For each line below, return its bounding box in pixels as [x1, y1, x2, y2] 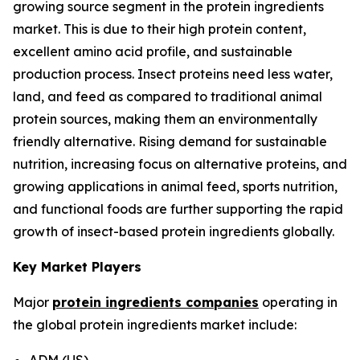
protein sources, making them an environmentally [13, 110, 317, 127]
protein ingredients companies [52, 293, 259, 310]
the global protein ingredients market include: [13, 316, 297, 333]
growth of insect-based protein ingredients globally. [13, 223, 334, 239]
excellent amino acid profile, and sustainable [13, 43, 292, 59]
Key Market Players [13, 258, 141, 275]
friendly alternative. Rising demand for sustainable [13, 133, 327, 149]
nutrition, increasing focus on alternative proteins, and [13, 155, 347, 172]
